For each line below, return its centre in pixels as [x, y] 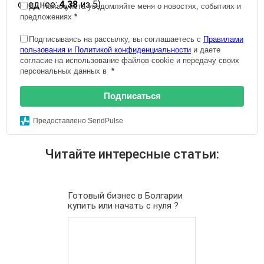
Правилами [223, 39]
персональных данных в [65, 71]
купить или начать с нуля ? [123, 206]
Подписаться [132, 96]
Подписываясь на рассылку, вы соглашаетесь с [116, 39]
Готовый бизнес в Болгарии [125, 196]
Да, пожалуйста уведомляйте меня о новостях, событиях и [135, 6]
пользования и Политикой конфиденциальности [105, 50]
